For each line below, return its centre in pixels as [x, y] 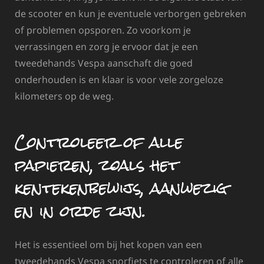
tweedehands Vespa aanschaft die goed [104, 63]
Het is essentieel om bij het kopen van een [108, 244]
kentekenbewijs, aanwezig [121, 188]
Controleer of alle [99, 142]
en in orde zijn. [80, 211]
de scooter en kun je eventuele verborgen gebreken [131, 14]
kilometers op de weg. [64, 96]
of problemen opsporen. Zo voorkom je [103, 30]
